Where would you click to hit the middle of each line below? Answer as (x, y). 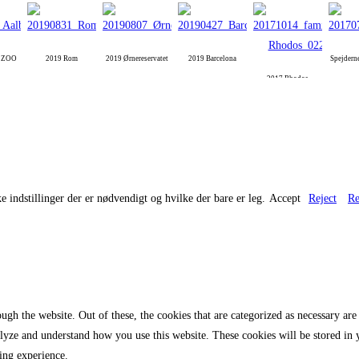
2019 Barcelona (212, 59)
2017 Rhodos (288, 79)
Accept (285, 199)
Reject (323, 199)
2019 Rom (62, 59)
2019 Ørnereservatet (137, 59)
